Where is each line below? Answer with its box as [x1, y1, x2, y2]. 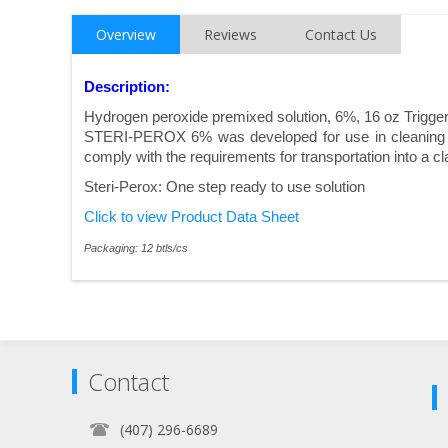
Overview [96, 25, 156, 45]
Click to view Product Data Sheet [84, 209, 299, 226]
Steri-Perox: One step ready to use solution [84, 179, 365, 196]
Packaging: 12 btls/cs [84, 242, 188, 255]
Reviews [204, 25, 257, 45]
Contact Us [305, 25, 377, 45]
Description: [84, 79, 170, 96]
